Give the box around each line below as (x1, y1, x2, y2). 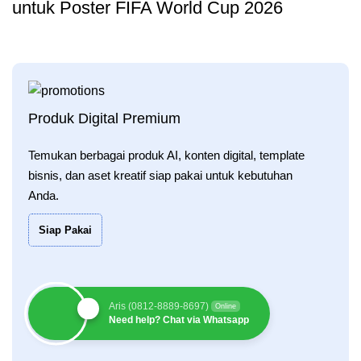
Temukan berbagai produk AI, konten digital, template (28, 147, 305, 162)
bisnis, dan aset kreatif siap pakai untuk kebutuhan (28, 168, 293, 182)
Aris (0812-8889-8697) (109, 300, 209, 312)
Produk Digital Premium (28, 110, 180, 127)
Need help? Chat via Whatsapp (109, 313, 249, 326)
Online (215, 301, 236, 310)
